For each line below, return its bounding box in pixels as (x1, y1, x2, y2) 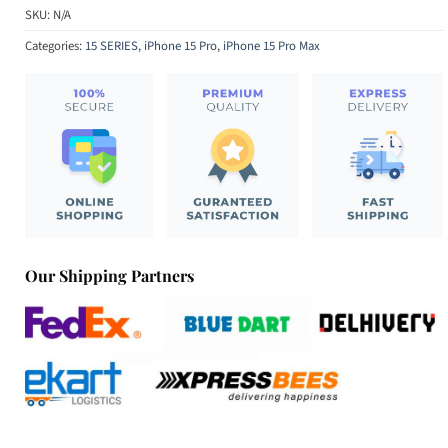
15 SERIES (85, 36, 138, 55)
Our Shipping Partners (25, 264, 194, 286)
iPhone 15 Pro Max (223, 36, 320, 55)
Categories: (25, 36, 85, 55)
